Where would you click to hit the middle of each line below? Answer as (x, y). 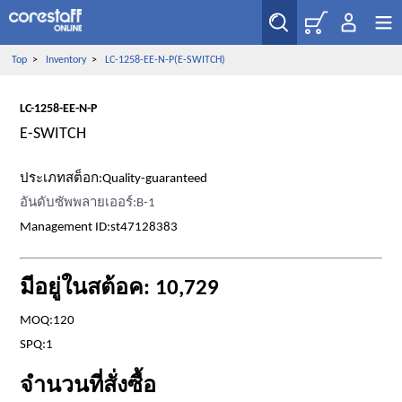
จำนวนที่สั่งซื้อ (88, 386)
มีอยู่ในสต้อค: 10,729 (120, 288)
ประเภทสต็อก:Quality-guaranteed (114, 179)
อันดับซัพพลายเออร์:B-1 (88, 203)
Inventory (66, 60)
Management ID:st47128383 (99, 227)
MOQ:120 (48, 321)
